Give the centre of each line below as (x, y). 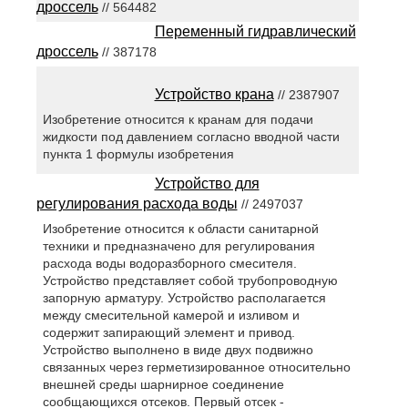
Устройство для (207, 184)
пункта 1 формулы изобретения (138, 154)
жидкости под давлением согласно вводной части (191, 137)
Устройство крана (214, 94)
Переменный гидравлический (255, 31)
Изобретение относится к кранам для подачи (178, 120)
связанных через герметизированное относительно (196, 367)
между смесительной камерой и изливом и (171, 316)
